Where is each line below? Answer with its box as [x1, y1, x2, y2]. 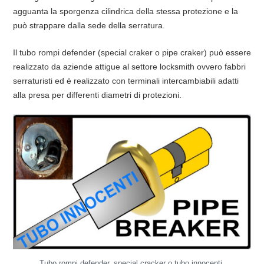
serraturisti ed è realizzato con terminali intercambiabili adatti [12, 75, 239, 85]
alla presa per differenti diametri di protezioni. [12, 90, 181, 100]
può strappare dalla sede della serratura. [12, 21, 165, 31]
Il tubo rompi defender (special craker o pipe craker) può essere [12, 47, 251, 57]
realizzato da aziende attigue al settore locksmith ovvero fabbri [12, 61, 246, 71]
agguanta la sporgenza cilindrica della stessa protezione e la [12, 6, 238, 16]
